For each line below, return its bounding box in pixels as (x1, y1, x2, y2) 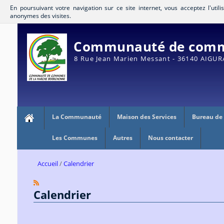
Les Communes (51, 133, 97, 142)
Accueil (37, 159, 58, 168)
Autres (112, 133, 132, 142)
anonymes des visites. (10, 11, 71, 19)
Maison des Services (116, 112, 176, 121)
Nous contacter (147, 133, 193, 142)
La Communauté (51, 112, 101, 121)
